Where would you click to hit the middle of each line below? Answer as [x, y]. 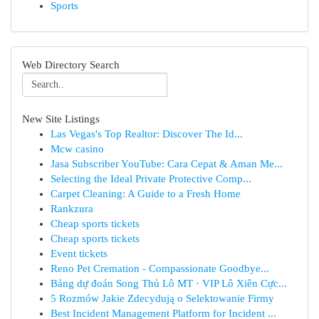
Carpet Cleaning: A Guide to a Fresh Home [146, 194]
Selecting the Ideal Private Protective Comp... [151, 179]
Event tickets [79, 253]
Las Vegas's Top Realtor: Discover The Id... [147, 134]
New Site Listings [61, 119]
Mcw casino [77, 149]
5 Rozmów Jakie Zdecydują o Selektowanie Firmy [162, 298]
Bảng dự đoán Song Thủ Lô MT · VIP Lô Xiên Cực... [169, 283]
